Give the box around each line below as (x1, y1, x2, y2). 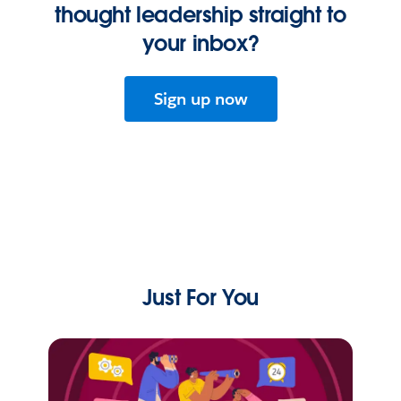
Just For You (141, 283, 260, 311)
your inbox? (141, 29, 260, 57)
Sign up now (153, 88, 248, 109)
